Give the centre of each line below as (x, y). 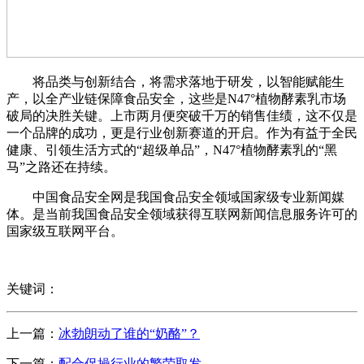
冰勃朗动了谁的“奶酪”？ (129, 334)
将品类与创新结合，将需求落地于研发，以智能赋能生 (175, 82)
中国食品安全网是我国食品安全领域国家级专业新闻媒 (175, 197)
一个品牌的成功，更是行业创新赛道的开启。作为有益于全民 (182, 133)
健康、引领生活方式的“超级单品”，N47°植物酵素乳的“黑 (172, 150)
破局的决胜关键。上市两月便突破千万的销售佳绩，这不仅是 (182, 116)
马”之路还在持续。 (61, 167)
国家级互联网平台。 (65, 232)
